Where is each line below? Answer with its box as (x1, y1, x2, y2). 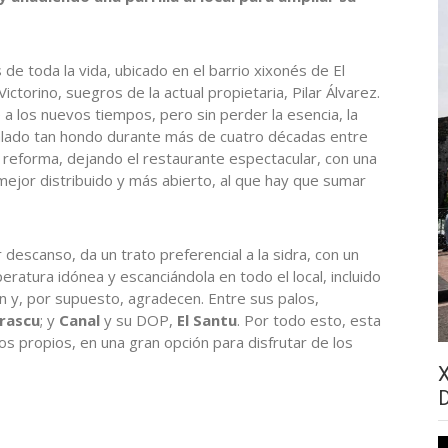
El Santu (177, 310, 237, 331)
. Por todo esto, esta (237, 310, 381, 331)
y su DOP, (100, 310, 177, 331)
